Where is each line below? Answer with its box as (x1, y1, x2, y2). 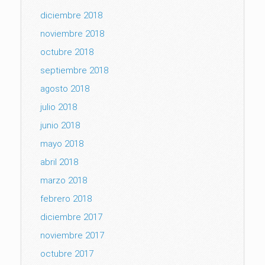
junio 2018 (40, 119, 80, 131)
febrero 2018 (40, 193, 92, 204)
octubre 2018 (40, 46, 93, 57)
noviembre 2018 (40, 28, 104, 39)
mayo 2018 (40, 138, 83, 149)
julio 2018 (40, 101, 77, 112)
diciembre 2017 (40, 211, 102, 222)
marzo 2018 (40, 174, 87, 186)
